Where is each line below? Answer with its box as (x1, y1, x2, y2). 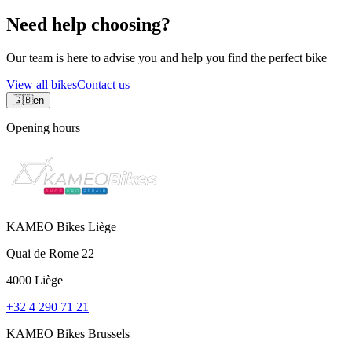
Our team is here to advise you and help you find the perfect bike (6, 50, 327, 64)
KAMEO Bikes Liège (6, 219, 116, 233)
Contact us (77, 77, 130, 91)
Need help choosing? (6, 13, 170, 35)
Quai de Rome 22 (6, 246, 94, 260)
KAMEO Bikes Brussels (6, 326, 130, 340)
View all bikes (6, 77, 77, 91)
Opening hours (6, 120, 80, 134)
